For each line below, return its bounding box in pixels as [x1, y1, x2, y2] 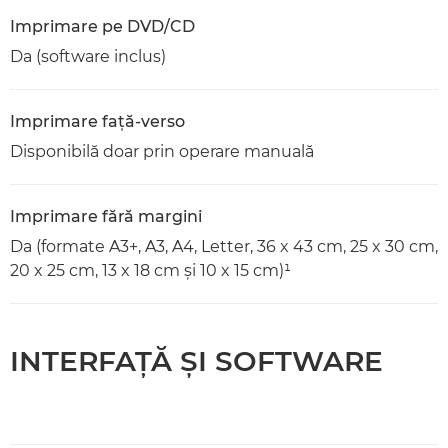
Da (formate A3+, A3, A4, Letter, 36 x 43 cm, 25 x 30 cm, [10, 236, 438, 256]
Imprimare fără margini [10, 206, 202, 226]
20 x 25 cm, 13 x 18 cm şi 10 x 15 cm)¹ [10, 260, 291, 280]
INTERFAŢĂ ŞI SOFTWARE [10, 343, 383, 378]
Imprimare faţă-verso [10, 111, 185, 131]
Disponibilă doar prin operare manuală [10, 141, 314, 161]
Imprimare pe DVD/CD [10, 16, 195, 36]
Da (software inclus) [10, 46, 166, 66]
